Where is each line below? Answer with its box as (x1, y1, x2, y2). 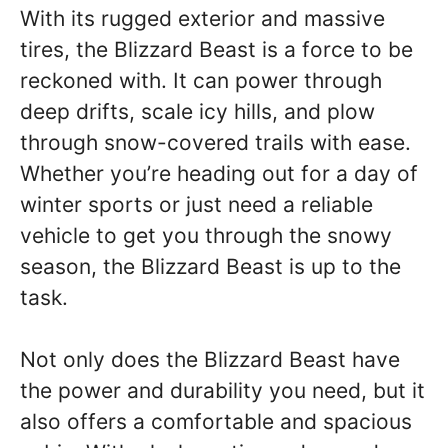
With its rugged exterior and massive (20, 5, 385, 31)
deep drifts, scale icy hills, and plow (20, 98, 375, 124)
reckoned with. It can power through (20, 67, 382, 93)
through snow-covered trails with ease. (20, 129, 411, 155)
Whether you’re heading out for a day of (20, 160, 418, 186)
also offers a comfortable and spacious (20, 409, 412, 434)
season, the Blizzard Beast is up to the (20, 253, 401, 279)
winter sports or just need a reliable (20, 191, 373, 217)
